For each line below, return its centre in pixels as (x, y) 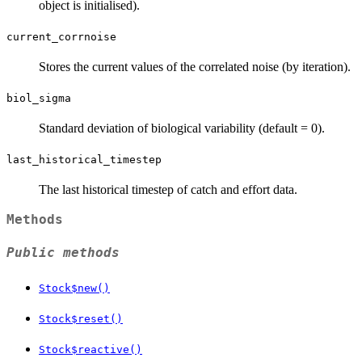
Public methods (63, 253)
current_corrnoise (61, 36)
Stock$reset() (81, 318)
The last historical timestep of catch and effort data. (168, 189)
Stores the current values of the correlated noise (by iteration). (195, 66)
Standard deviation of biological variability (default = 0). (182, 128)
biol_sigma (39, 98)
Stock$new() (74, 288)
